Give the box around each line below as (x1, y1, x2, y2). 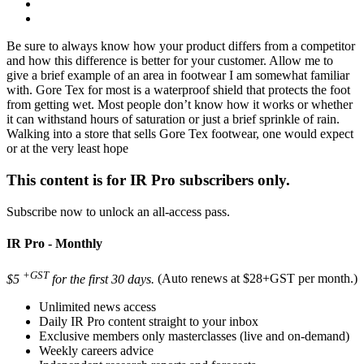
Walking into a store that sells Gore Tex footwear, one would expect (6, 127, 353, 141)
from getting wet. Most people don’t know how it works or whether (6, 97, 353, 112)
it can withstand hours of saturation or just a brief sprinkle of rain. (6, 112, 340, 127)
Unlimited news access (39, 299, 156, 314)
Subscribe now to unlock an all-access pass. (6, 204, 230, 219)
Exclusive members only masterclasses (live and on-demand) (39, 328, 349, 343)
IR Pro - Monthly (6, 236, 102, 251)
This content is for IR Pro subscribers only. (6, 171, 290, 189)
